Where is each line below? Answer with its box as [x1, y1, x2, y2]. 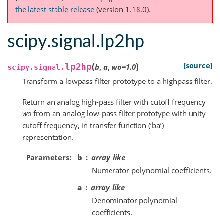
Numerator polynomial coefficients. [92, 165, 212, 175]
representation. [22, 132, 74, 142]
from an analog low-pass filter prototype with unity [31, 108, 206, 118]
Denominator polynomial [92, 195, 177, 205]
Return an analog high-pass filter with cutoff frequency [22, 96, 206, 107]
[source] [183, 60, 213, 71]
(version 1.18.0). [94, 4, 151, 15]
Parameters [26, 152, 69, 162]
